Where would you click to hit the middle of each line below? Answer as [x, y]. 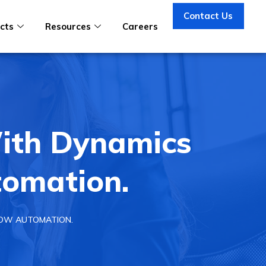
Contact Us [208, 15]
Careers [140, 26]
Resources [68, 26]
